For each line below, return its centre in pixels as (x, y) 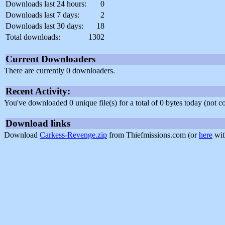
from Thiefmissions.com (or (153, 135)
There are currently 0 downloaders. (60, 71)
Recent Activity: (38, 91)
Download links (38, 124)
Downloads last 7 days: (42, 15)
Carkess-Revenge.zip (73, 135)
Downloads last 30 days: (44, 26)
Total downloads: (33, 37)
